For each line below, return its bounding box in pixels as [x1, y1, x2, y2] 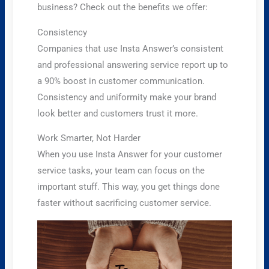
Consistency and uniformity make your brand [37, 91, 217, 103]
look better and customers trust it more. [37, 107, 199, 119]
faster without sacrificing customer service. [37, 198, 212, 209]
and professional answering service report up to [37, 59, 229, 70]
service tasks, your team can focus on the [37, 165, 205, 177]
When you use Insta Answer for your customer [37, 149, 223, 160]
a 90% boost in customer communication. [37, 75, 205, 86]
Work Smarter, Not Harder [37, 133, 141, 144]
